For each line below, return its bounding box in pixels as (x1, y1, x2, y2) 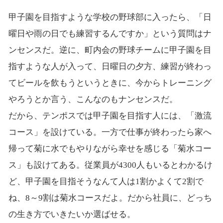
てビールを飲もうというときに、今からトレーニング (8, 78, 212, 88)
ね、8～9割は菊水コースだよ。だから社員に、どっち (8, 193, 212, 203)
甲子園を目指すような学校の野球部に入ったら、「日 (8, 12, 212, 22)
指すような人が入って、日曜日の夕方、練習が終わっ (8, 61, 212, 71)
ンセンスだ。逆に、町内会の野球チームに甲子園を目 (8, 45, 212, 55)
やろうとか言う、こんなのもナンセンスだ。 (8, 94, 178, 104)
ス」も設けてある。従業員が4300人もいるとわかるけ (8, 160, 213, 170)
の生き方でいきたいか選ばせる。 (8, 209, 135, 219)
